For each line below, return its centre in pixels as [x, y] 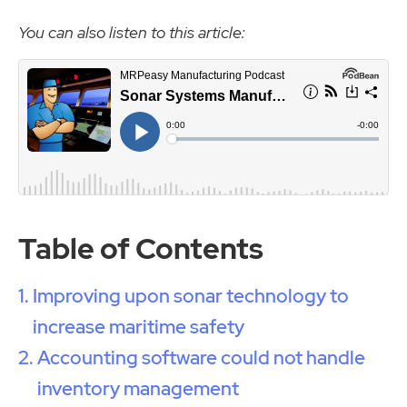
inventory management [139, 388]
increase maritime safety [139, 326]
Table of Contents [141, 248]
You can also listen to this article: [132, 33]
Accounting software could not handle [202, 357]
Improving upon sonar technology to [191, 295]
